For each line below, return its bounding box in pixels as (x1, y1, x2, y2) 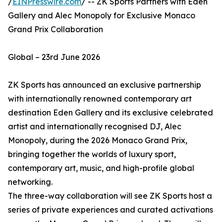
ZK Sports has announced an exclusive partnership (8, 80, 201, 90)
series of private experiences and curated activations (8, 205, 213, 215)
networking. (8, 177, 53, 187)
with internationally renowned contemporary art (8, 94, 192, 104)
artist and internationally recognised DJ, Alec (8, 121, 181, 131)
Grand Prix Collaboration (8, 24, 103, 34)
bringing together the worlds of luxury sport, (8, 149, 176, 159)
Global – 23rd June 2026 (8, 52, 100, 62)
